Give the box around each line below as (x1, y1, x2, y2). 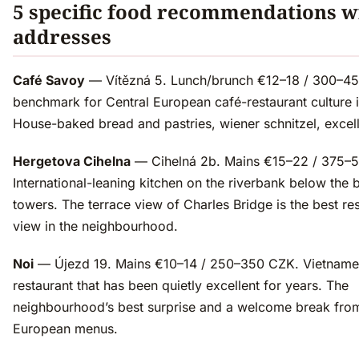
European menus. (13, 321, 118, 337)
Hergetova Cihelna (13, 153, 131, 170)
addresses (13, 23, 111, 50)
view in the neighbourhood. (13, 218, 178, 235)
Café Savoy (13, 72, 85, 89)
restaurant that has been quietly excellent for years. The (13, 277, 349, 294)
